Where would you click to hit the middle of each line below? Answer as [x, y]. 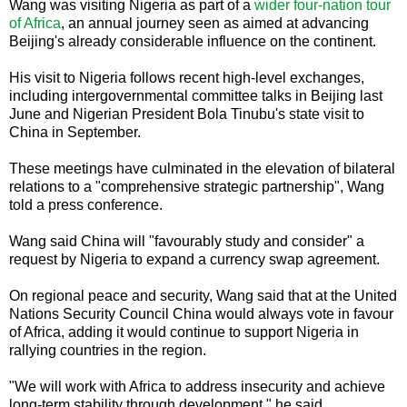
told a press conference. [86, 204]
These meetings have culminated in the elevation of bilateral [202, 168]
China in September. [75, 132]
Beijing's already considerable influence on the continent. [193, 41]
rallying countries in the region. [108, 350]
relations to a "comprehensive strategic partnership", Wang [197, 186]
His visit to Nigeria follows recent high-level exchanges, [187, 77]
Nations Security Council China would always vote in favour [201, 313]
